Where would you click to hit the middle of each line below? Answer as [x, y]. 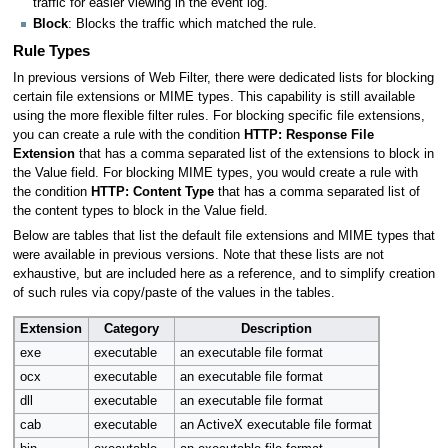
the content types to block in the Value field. [140, 210]
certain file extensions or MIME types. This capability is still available [213, 96]
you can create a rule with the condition [128, 134]
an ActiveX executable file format [275, 424]
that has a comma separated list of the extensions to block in [254, 153]
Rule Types [51, 51]
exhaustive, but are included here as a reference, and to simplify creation [223, 274]
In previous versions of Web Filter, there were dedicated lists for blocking [223, 77]
